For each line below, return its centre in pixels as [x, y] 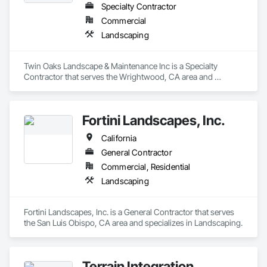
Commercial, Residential [146, 167]
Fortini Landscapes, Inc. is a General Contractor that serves [129, 212]
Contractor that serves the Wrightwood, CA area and [118, 77]
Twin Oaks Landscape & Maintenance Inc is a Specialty [121, 66]
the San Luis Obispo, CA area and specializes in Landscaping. [133, 223]
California [119, 138]
